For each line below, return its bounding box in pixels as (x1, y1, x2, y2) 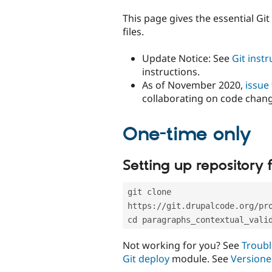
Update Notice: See (142, 51, 232, 65)
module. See (169, 252, 231, 266)
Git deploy (123, 252, 169, 266)
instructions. (142, 64, 200, 78)
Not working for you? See (123, 239, 242, 253)
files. (123, 24, 144, 38)
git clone (127, 187, 171, 197)
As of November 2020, (142, 78, 245, 92)
